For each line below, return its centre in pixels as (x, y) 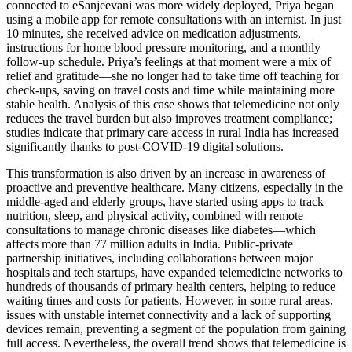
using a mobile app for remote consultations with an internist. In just (174, 19)
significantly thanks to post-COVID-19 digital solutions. (145, 146)
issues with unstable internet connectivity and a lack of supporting (169, 314)
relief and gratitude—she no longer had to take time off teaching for (173, 75)
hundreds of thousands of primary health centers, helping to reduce (171, 286)
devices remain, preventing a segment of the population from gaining (176, 328)
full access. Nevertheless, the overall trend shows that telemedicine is (176, 343)
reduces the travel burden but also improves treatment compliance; (169, 118)
